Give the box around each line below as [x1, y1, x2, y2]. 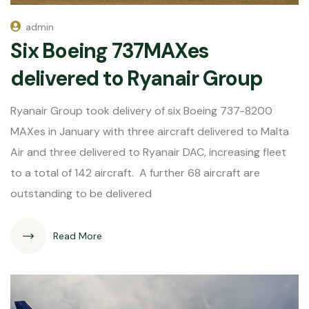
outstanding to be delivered [10, 186, 152, 201]
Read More [53, 230, 102, 243]
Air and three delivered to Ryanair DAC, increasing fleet [10, 145, 286, 160]
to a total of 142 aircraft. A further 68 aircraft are [10, 166, 260, 181]
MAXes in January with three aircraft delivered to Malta [10, 124, 289, 139]
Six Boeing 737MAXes [10, 37, 209, 65]
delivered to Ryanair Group [10, 65, 263, 92]
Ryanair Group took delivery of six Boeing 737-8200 [10, 103, 272, 119]
